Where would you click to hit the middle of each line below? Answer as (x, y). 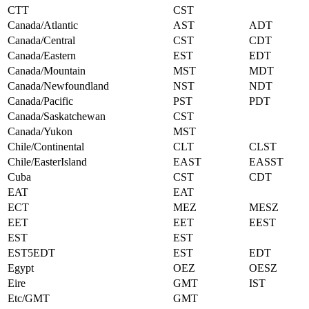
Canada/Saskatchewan (57, 117)
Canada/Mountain (47, 71)
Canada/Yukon (40, 132)
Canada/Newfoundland (58, 86)
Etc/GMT (29, 299)
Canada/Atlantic (43, 26)
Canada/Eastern (42, 56)
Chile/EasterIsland (47, 162)
